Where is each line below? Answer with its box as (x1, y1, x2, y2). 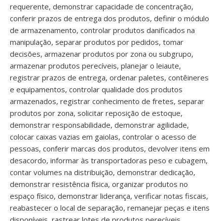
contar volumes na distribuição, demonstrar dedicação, (10, 167, 195, 177)
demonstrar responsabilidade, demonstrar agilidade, (10, 120, 189, 130)
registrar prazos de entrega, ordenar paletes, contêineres (10, 73, 209, 82)
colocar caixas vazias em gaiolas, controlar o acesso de (10, 132, 196, 142)
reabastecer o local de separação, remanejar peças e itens (10, 203, 210, 213)
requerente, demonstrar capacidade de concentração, (10, 1, 193, 11)
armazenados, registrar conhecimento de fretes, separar (10, 96, 204, 106)
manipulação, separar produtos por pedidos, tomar (10, 37, 184, 47)
